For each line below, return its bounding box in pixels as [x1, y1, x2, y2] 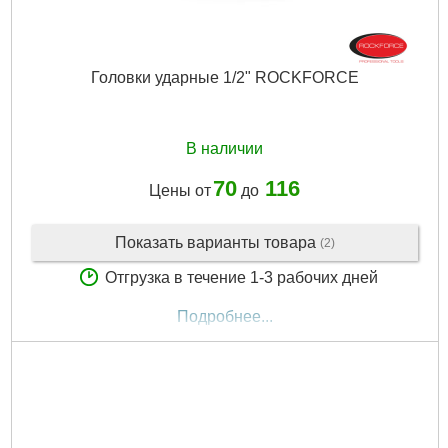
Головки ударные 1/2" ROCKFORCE [90, 69, 359, 87]
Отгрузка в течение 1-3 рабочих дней [104, 268, 378, 286]
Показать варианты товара [114, 233, 320, 251]
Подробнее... [176, 308, 273, 326]
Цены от [149, 181, 211, 199]
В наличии [186, 140, 263, 158]
